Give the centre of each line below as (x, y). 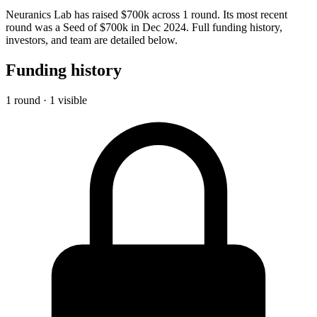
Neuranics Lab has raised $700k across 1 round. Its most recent (146, 14)
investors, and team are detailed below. (92, 40)
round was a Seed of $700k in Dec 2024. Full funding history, (144, 27)
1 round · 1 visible (46, 100)
